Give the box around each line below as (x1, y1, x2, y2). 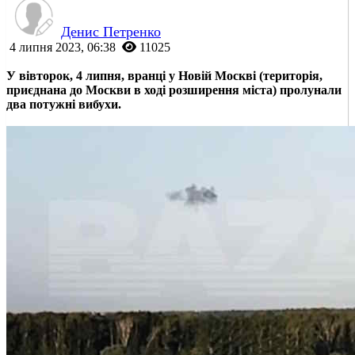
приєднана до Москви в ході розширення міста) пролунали (6, 82, 342, 97)
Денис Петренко (61, 23, 161, 40)
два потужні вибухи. (6, 97, 121, 111)
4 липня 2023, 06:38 (10, 40, 116, 54)
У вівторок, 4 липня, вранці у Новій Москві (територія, (6, 68, 323, 82)
